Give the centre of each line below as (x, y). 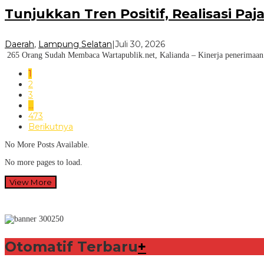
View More (31, 182)
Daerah (19, 44)
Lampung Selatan (75, 44)
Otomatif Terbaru (71, 247)
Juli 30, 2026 (140, 44)
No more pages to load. (44, 163)
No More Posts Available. (47, 145)
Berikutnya (51, 127)
